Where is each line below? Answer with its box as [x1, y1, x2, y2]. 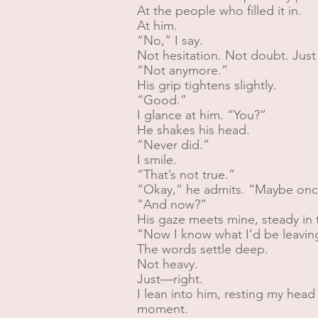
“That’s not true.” [137, 167, 235, 182]
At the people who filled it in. [137, 3, 302, 18]
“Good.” [137, 92, 187, 108]
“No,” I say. [137, 33, 203, 48]
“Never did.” [137, 137, 209, 153]
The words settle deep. [137, 241, 268, 257]
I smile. [137, 152, 177, 168]
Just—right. [137, 271, 203, 287]
